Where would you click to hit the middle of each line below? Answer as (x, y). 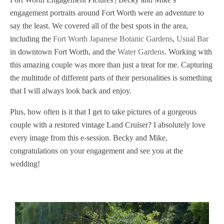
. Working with (188, 52)
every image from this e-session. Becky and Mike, (89, 138)
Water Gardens (141, 52)
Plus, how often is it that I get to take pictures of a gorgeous (103, 112)
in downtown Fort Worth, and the (64, 52)
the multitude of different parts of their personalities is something (111, 78)
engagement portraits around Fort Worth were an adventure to (107, 13)
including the (31, 39)
